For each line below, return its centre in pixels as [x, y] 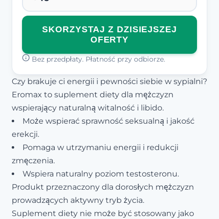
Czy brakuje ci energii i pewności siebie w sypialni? [109, 81]
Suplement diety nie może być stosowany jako [103, 213]
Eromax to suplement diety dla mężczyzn [93, 94]
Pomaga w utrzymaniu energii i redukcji [100, 147]
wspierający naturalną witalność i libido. [88, 108]
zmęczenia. [33, 160]
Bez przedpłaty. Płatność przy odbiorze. [98, 59]
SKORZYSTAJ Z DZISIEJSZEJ [109, 29]
